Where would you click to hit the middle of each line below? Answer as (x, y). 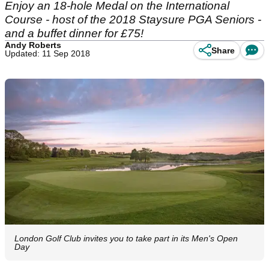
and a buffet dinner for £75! (76, 33)
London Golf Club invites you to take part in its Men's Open (126, 239)
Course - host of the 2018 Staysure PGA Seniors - (133, 20)
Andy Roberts (33, 45)
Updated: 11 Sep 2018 (47, 53)
